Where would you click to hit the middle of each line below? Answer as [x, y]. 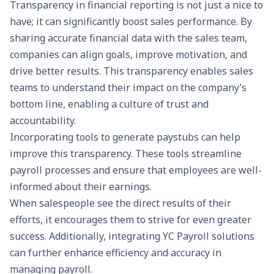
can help [220, 137]
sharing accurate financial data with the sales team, [128, 38]
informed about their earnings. [81, 187]
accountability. [43, 120]
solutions [232, 236]
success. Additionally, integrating [86, 236]
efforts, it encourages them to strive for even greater [131, 220]
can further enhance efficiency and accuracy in [116, 253]
